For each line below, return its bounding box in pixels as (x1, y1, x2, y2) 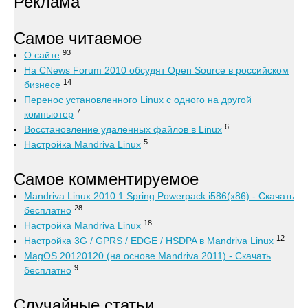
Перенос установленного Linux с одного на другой (24, 93, 252, 105)
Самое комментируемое (14, 169, 199, 188)
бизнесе (24, 78, 60, 90)
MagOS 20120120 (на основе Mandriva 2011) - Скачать (24, 250, 271, 261)
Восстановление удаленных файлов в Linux (24, 123, 222, 135)
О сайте (24, 49, 60, 60)
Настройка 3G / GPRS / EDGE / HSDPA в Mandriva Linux (24, 234, 274, 246)
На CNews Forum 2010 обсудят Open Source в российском (24, 64, 289, 76)
